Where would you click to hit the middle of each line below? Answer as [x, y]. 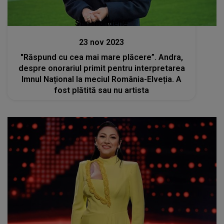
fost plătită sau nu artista [102, 90]
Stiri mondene [102, 23]
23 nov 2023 [102, 42]
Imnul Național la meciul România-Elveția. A [102, 79]
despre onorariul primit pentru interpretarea [101, 68]
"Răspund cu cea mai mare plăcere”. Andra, [101, 57]
